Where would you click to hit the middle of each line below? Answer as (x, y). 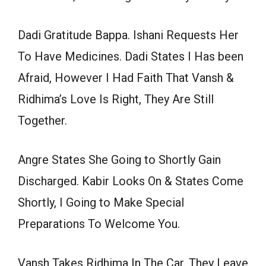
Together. (42, 121)
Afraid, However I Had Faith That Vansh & (126, 78)
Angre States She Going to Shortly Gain (119, 160)
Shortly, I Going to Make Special (101, 203)
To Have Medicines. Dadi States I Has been (131, 57)
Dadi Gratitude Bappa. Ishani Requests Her (128, 35)
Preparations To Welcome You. (99, 224)
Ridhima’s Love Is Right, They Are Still (116, 99)
